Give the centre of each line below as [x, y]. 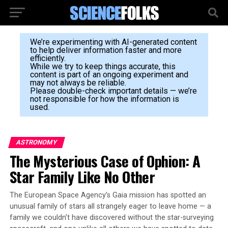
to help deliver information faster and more [106, 50]
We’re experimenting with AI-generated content [113, 42]
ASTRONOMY [36, 142]
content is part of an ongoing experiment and [109, 75]
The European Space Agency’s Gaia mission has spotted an [108, 195]
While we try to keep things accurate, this [103, 66]
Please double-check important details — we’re [113, 91]
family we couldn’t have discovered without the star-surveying [111, 218]
